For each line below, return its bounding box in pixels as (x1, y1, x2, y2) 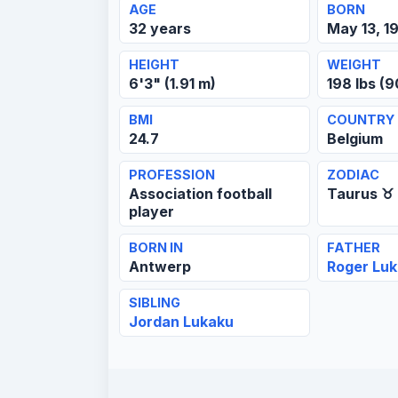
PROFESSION (129, 166, 215, 182)
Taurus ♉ (327, 184, 394, 203)
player (129, 202, 174, 220)
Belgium (327, 129, 383, 147)
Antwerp (129, 257, 191, 275)
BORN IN (129, 239, 183, 255)
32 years (129, 19, 191, 37)
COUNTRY (327, 111, 394, 127)
